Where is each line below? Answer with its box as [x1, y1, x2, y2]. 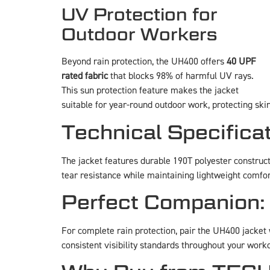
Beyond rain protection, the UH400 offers [61, 55, 227, 68]
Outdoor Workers [61, 24, 218, 45]
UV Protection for [61, 4, 218, 25]
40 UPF [227, 55, 256, 68]
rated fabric [61, 70, 108, 83]
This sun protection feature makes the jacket [61, 84, 239, 97]
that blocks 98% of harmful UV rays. [108, 70, 254, 83]
